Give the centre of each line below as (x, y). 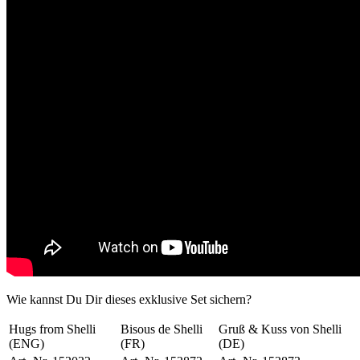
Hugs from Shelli (52, 329)
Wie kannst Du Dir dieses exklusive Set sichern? (129, 300)
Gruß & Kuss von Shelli (280, 329)
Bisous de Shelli (162, 329)
